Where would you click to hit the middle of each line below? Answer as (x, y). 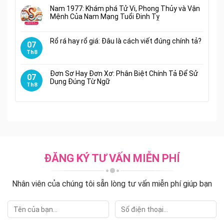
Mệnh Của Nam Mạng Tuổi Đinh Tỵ (105, 16)
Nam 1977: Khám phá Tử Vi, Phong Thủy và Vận (125, 8)
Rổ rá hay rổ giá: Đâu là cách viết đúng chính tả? (126, 41)
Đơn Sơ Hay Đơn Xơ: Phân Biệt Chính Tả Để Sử (124, 73)
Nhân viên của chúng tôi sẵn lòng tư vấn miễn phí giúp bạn (112, 184)
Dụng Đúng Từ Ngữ (80, 81)
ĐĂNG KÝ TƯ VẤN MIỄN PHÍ (112, 158)
